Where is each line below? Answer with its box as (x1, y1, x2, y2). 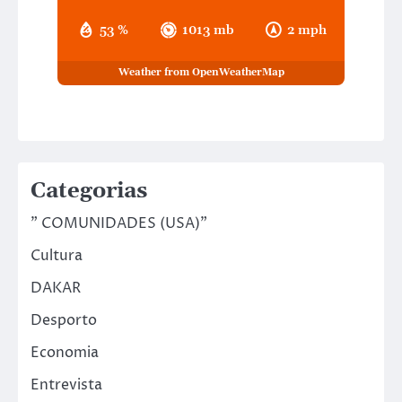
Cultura (31, 245, 83, 266)
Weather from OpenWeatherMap (118, 66, 284, 80)
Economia (31, 342, 99, 363)
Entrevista (31, 374, 102, 395)
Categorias (31, 177, 147, 205)
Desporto (31, 310, 97, 330)
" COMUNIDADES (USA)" (31, 213, 207, 233)
